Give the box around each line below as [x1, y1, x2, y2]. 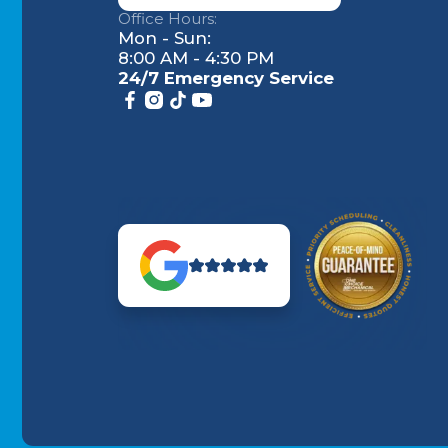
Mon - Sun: [117, 28, 211, 49]
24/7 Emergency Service [117, 68, 334, 89]
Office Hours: [117, 10, 217, 29]
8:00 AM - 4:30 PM [117, 48, 274, 69]
